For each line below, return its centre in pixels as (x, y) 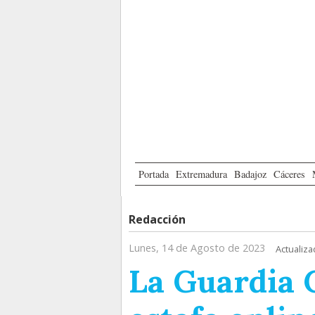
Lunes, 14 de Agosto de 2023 (197, 248)
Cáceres (289, 174)
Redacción (157, 220)
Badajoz (250, 174)
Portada (154, 174)
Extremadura (201, 174)
